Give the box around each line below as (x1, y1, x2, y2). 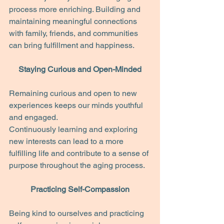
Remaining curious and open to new (9, 88, 139, 98)
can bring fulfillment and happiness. (9, 40, 134, 50)
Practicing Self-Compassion (30, 184, 129, 194)
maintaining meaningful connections (9, 16, 139, 26)
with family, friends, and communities (9, 28, 140, 38)
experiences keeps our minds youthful (9, 100, 145, 110)
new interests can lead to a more (9, 136, 125, 146)
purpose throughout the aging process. (9, 160, 145, 170)
